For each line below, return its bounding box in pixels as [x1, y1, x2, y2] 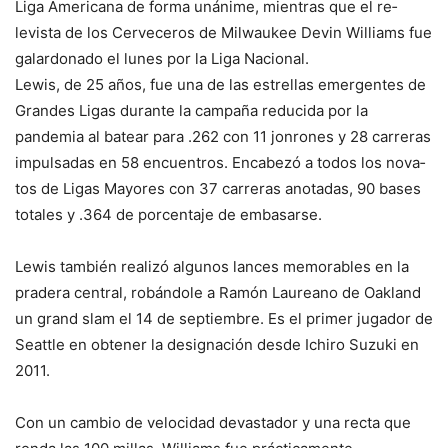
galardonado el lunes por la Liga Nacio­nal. [15, 49, 309, 69]
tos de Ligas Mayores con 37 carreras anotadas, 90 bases [15, 179, 421, 199]
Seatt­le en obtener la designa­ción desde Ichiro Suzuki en [15, 335, 419, 355]
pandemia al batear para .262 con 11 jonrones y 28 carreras [15, 127, 431, 147]
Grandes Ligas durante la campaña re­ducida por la [15, 101, 368, 121]
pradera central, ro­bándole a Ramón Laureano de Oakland [15, 283, 421, 303]
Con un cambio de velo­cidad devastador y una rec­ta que [15, 413, 411, 433]
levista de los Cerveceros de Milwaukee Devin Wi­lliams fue [15, 23, 432, 43]
